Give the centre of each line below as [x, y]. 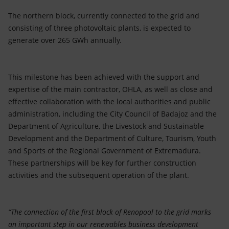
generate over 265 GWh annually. [65, 40]
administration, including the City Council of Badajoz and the [112, 114]
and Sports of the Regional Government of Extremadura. [105, 151]
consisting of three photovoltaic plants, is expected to [99, 28]
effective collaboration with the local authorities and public [109, 102]
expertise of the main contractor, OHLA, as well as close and [110, 89]
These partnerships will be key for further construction [102, 163]
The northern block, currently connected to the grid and [104, 16]
